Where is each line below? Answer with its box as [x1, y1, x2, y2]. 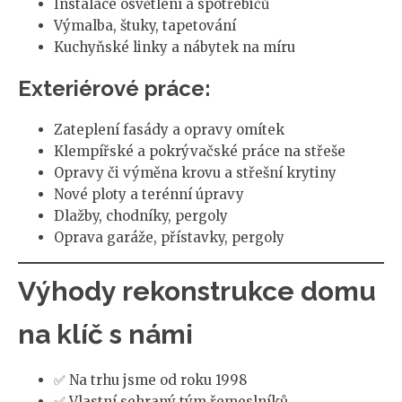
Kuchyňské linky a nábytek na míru [54, 38, 295, 56]
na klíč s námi [18, 319, 193, 351]
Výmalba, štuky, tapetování [54, 16, 236, 34]
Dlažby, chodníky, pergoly [54, 206, 228, 224]
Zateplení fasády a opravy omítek [54, 120, 284, 138]
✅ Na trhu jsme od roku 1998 [54, 371, 247, 389]
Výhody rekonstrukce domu [18, 275, 376, 308]
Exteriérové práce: [18, 74, 211, 101]
